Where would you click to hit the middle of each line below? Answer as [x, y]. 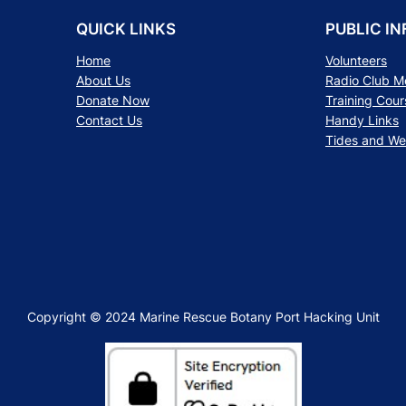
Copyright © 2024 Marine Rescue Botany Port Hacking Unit [203, 316]
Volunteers [356, 60]
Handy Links [362, 120]
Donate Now [113, 100]
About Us [103, 80]
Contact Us [109, 120]
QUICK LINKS [126, 29]
